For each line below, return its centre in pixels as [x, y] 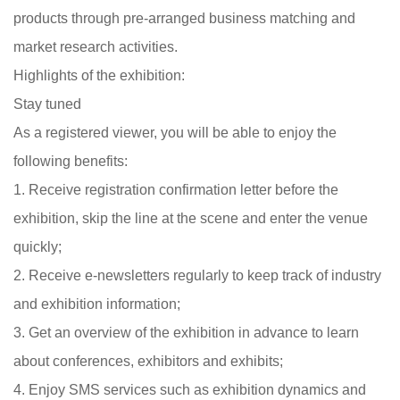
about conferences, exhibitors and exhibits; [148, 361]
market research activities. [96, 47]
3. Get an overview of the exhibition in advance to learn [186, 333]
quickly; [37, 247]
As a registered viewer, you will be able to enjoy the [175, 133]
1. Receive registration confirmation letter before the [176, 190]
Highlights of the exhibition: [99, 75]
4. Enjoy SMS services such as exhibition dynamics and [190, 390]
